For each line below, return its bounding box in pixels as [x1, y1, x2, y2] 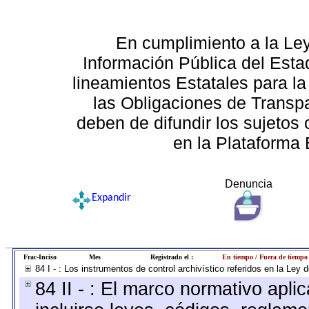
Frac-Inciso [23, 253, 57, 261]
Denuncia [224, 178, 272, 190]
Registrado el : [150, 253, 193, 261]
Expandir [91, 192, 131, 203]
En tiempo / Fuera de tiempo [222, 253, 308, 261]
